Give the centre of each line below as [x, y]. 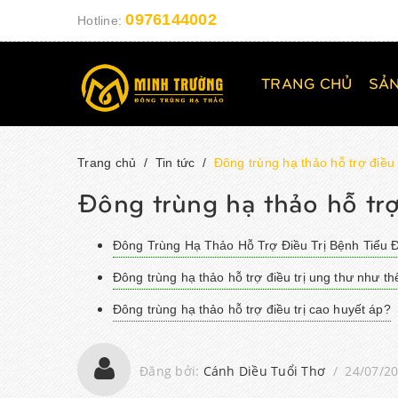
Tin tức [175, 163]
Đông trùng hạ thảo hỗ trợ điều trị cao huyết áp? [252, 309]
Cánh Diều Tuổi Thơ [264, 371]
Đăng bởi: [171, 371]
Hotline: [102, 20]
